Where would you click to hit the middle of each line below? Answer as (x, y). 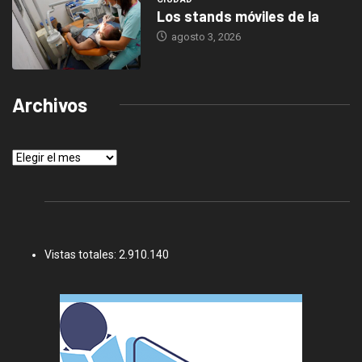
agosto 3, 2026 (204, 37)
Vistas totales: (82, 254)
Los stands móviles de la (238, 17)
